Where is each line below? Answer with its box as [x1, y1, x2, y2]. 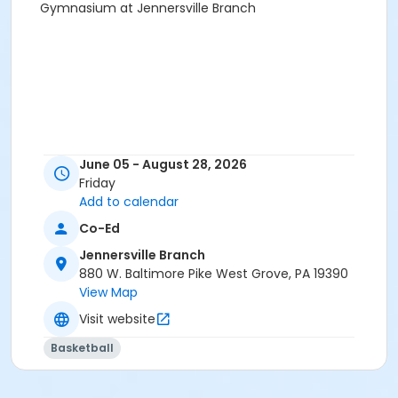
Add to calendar [79, 193, 179, 211]
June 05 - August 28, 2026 [79, 155, 247, 174]
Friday [79, 174, 115, 193]
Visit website [79, 309, 155, 328]
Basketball [51, 340, 114, 356]
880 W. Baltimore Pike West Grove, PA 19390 [79, 265, 348, 283]
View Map [79, 283, 138, 302]
